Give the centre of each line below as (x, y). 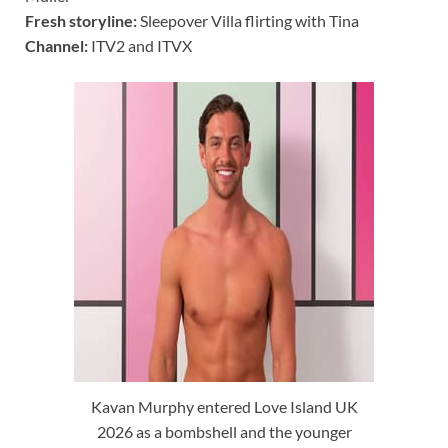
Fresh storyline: (81, 20)
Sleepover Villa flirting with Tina (248, 20)
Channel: (56, 45)
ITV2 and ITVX (140, 45)
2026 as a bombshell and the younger (224, 432)
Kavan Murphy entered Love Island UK (224, 407)
